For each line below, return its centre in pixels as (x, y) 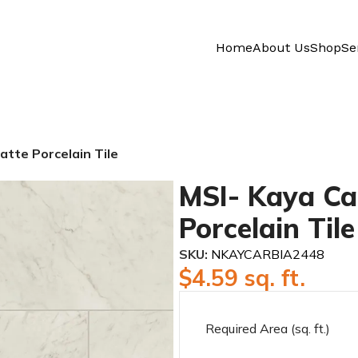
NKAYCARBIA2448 (268, 254)
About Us (281, 48)
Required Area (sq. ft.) (268, 328)
